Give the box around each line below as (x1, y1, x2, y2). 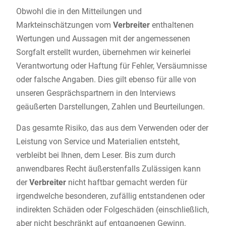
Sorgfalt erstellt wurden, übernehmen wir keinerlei (16, 47, 191, 58)
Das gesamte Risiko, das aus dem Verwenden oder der (16, 123, 208, 133)
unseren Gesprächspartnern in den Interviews (16, 88, 176, 98)
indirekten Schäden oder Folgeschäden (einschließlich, (16, 205, 209, 215)
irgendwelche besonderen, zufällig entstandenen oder (16, 191, 205, 201)
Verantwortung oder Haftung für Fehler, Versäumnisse (16, 61, 207, 71)
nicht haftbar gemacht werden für (66, 178, 187, 188)
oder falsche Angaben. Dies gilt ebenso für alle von (16, 75, 196, 85)
